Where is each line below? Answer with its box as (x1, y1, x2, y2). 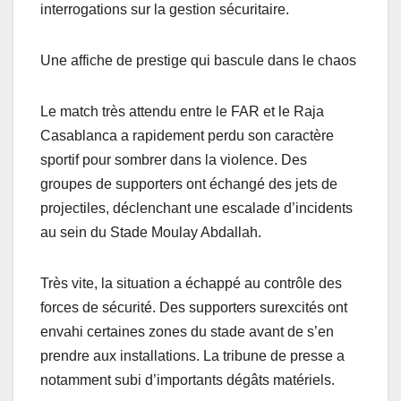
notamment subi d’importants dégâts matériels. (40, 371, 335, 388)
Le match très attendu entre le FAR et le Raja (40, 103, 324, 119)
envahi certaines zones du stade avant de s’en (40, 323, 334, 339)
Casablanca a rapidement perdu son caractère (40, 127, 334, 143)
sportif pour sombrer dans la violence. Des (40, 151, 307, 167)
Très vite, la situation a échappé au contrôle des (40, 275, 342, 291)
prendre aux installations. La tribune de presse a (40, 347, 345, 363)
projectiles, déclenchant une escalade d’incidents (40, 200, 353, 216)
